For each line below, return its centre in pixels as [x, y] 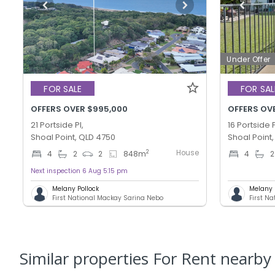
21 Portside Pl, [57, 125]
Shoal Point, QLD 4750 [73, 137]
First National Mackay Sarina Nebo [108, 198]
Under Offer [249, 60]
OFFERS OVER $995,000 [79, 109]
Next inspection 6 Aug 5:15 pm [79, 171]
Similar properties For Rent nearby [145, 259]
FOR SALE [63, 89]
